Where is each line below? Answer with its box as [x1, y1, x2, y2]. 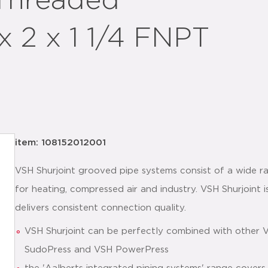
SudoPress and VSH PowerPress [25, 245, 169, 254]
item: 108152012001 [15, 138, 106, 147]
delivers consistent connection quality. [15, 203, 186, 212]
